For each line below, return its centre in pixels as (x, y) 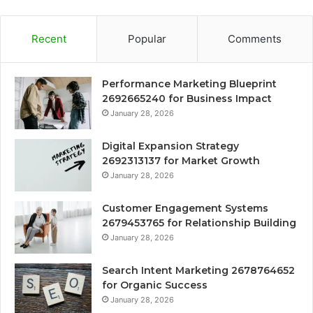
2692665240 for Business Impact (187, 99)
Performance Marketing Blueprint (189, 84)
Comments (255, 39)
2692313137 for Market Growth (181, 161)
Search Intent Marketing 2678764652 (198, 271)
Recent (49, 39)
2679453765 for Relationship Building (199, 223)
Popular (147, 39)
